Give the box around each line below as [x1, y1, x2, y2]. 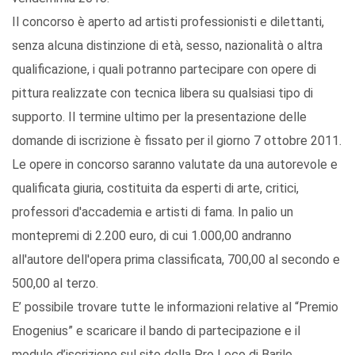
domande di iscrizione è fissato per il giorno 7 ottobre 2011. [12, 133, 342, 149]
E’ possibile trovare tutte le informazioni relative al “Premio [12, 300, 338, 315]
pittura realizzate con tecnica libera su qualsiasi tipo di [12, 86, 313, 101]
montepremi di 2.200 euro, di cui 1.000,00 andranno [12, 228, 292, 244]
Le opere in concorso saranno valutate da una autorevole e [12, 157, 338, 173]
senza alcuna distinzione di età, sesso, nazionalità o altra [12, 38, 323, 54]
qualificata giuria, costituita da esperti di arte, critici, [12, 181, 299, 197]
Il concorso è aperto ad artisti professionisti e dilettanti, [12, 14, 324, 30]
